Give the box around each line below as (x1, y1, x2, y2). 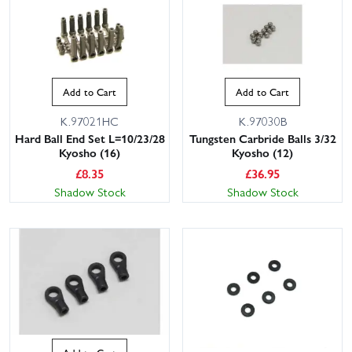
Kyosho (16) (59, 144, 120, 162)
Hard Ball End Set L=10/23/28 (14, 130, 165, 148)
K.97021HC (60, 112, 119, 130)
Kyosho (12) (232, 144, 293, 162)
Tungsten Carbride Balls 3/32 (189, 130, 336, 148)
